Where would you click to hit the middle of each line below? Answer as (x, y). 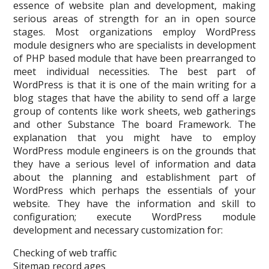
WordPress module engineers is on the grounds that (134, 151)
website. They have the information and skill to (134, 204)
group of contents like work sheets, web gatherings (134, 111)
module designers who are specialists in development (134, 45)
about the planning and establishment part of (134, 177)
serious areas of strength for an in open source (134, 19)
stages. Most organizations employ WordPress (134, 32)
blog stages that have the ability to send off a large (134, 98)
